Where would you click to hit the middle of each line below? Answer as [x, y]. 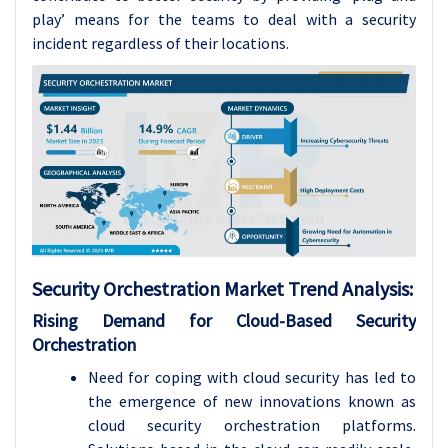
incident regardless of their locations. [160, 43]
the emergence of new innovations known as [252, 401]
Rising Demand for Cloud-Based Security [224, 320]
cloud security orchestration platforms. [252, 425]
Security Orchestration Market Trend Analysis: [222, 288]
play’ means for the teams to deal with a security [224, 19]
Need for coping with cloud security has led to [252, 377]
